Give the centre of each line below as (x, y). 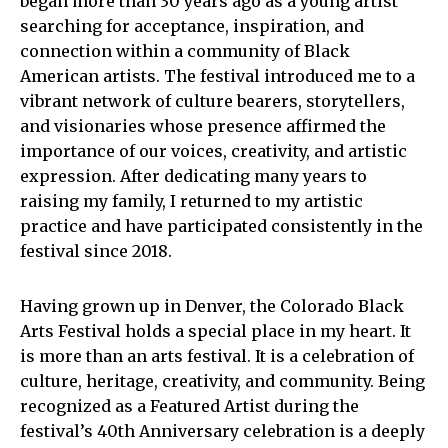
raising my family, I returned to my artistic (191, 201)
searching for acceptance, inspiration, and (192, 26)
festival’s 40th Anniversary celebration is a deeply (222, 431)
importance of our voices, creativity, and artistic (213, 151)
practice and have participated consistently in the (221, 226)
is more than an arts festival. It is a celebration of (217, 356)
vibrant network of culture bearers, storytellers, (212, 101)
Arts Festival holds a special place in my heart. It (215, 331)
